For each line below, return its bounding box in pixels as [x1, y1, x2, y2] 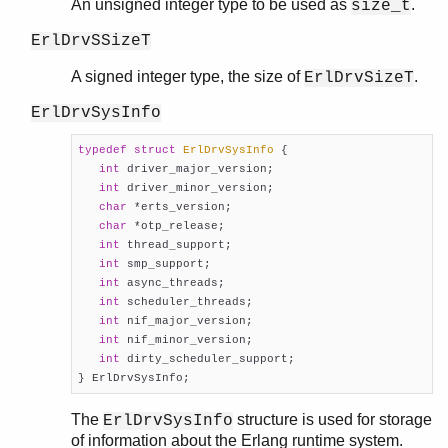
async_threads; [119, 276, 225, 289]
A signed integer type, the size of [71, 67, 304, 85]
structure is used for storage [233, 411, 432, 429]
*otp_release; [126, 219, 225, 232]
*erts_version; [126, 200, 232, 213]
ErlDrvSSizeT [31, 31, 151, 50]
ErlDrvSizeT [304, 68, 414, 87]
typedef [77, 143, 127, 156]
